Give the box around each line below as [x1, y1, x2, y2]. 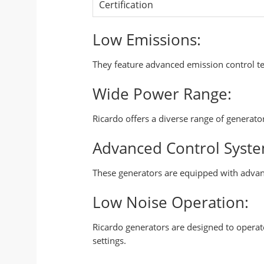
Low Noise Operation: [93, 191, 249, 213]
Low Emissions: [93, 28, 201, 50]
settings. [93, 235, 126, 246]
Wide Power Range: [93, 82, 232, 104]
